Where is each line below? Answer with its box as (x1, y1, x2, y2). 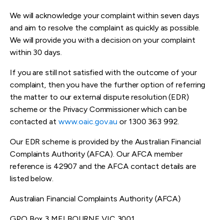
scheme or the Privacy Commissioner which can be (10, 105, 188, 114)
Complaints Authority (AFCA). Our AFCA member (10, 149, 183, 159)
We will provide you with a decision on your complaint (10, 35, 195, 45)
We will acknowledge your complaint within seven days (10, 11, 199, 21)
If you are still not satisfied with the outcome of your (10, 68, 197, 78)
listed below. (10, 174, 54, 184)
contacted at (10, 117, 58, 127)
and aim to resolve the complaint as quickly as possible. (10, 23, 202, 33)
